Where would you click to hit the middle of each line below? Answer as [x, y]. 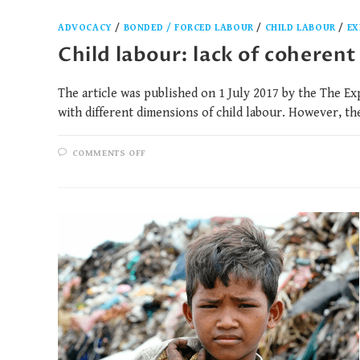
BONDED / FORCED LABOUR [188, 28]
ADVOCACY [85, 28]
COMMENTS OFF [109, 153]
